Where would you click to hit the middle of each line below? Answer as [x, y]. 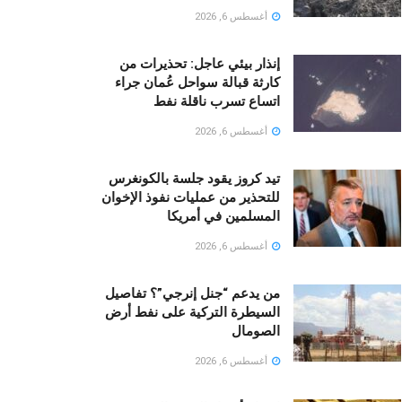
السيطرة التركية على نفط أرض [192, 313]
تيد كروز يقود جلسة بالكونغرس [194, 179]
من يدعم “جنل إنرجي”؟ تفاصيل [192, 294]
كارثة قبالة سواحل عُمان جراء [197, 83]
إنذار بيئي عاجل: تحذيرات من [200, 64]
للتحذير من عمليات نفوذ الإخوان [191, 198]
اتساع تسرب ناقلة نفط [217, 102]
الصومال [256, 332]
